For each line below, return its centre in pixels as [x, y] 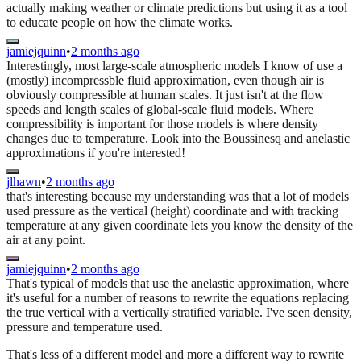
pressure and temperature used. [85, 326]
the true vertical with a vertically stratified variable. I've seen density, [179, 312]
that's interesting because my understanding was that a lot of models [178, 196]
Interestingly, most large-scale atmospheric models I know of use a [174, 65]
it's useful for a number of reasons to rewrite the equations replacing [178, 297]
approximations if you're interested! [96, 152]
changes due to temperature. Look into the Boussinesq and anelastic [178, 138]
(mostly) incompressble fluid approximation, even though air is [165, 80]
